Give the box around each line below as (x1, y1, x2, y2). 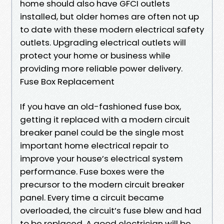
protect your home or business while (20, 49, 170, 61)
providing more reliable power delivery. (20, 62, 182, 74)
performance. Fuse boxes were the (20, 165, 164, 177)
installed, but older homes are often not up (20, 10, 199, 22)
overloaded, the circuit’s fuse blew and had (20, 204, 201, 216)
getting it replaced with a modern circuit (20, 113, 190, 125)
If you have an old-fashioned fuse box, (20, 100, 181, 112)
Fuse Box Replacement (20, 75, 114, 87)
